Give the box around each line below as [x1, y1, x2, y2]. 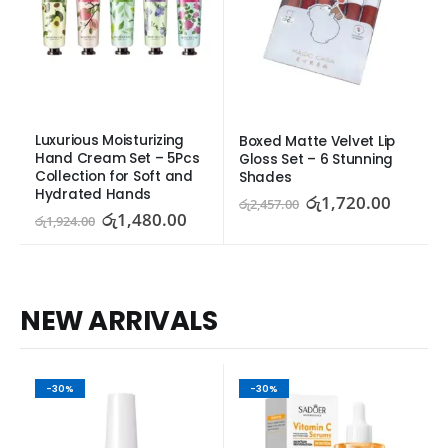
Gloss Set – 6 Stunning [239, 150, 393, 170]
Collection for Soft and [35, 167, 193, 187]
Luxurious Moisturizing [35, 131, 184, 151]
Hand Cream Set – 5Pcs [35, 149, 200, 169]
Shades [239, 168, 292, 188]
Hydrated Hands [35, 185, 152, 205]
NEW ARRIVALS [20, 301, 217, 339]
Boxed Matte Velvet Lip [239, 132, 395, 152]
